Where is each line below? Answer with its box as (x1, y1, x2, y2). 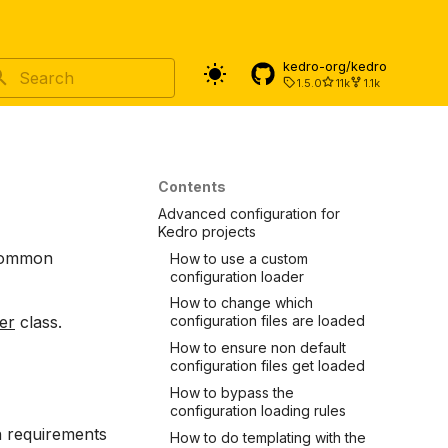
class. (15, 312, 62, 332)
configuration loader (170, 267, 304, 285)
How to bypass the (170, 383, 294, 401)
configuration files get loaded (170, 357, 365, 374)
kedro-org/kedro (283, 57, 387, 74)
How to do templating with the (170, 428, 366, 446)
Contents (158, 178, 226, 195)
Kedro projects (158, 222, 256, 240)
